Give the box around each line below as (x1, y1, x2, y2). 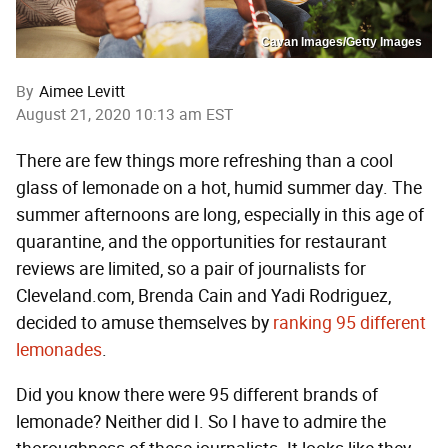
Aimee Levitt (39, 82, 125, 102)
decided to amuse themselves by (16, 312, 273, 335)
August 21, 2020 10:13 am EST (16, 105, 233, 125)
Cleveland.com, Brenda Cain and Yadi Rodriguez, (16, 285, 391, 308)
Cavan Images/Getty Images (261, 35, 422, 50)
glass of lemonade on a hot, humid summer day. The (16, 177, 422, 200)
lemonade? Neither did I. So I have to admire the (16, 411, 386, 434)
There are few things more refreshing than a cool (16, 150, 393, 173)
